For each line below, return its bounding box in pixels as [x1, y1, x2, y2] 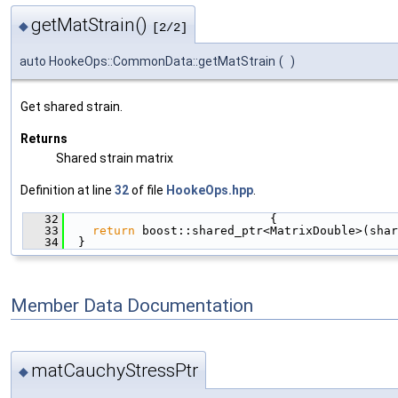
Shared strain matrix [56, 151, 173, 166]
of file [129, 183, 166, 198]
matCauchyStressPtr [31, 359, 198, 381]
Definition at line [20, 183, 115, 198]
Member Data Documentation [11, 294, 253, 316]
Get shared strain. [20, 99, 123, 115]
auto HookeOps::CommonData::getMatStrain [20, 54, 275, 69]
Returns [20, 131, 68, 147]
